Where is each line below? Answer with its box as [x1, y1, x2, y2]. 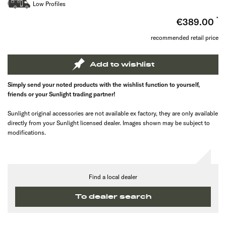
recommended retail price [151, 33, 218, 41]
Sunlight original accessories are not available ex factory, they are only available [8, 109, 218, 117]
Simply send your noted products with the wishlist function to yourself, [8, 80, 200, 88]
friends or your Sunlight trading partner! [8, 90, 116, 98]
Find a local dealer [89, 173, 137, 181]
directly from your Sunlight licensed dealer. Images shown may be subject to [8, 119, 210, 127]
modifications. [8, 128, 46, 136]
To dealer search [75, 192, 151, 201]
